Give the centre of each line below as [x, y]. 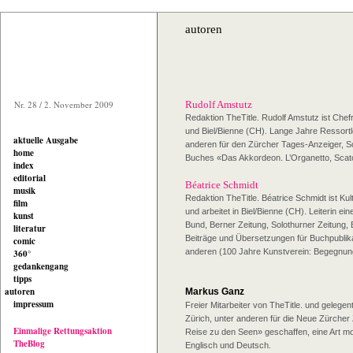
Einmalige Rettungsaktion [63, 331]
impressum [33, 304]
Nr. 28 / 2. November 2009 [64, 104]
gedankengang [41, 266]
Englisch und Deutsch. [228, 345]
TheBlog [29, 344]
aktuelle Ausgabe [46, 140]
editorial [30, 178]
